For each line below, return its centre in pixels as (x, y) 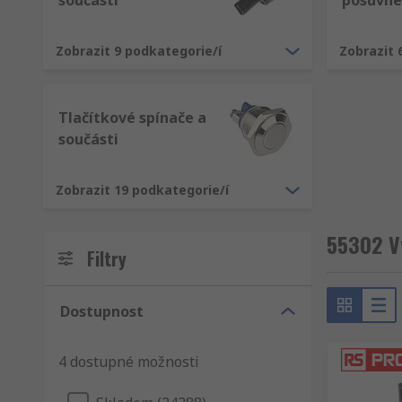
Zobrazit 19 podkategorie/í (142, 190)
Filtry (107, 258)
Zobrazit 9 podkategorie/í (139, 51)
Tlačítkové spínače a (132, 118)
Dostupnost (102, 311)
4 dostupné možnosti (129, 362)
